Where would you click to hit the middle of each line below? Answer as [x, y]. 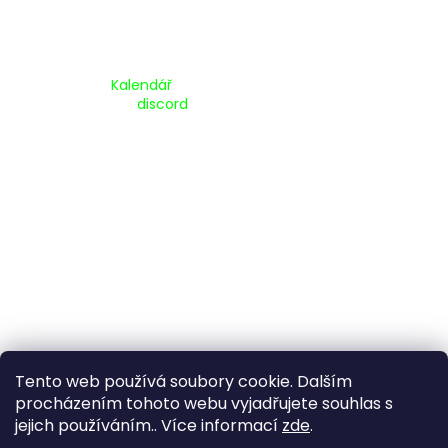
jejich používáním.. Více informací [148, 425]
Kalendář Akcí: [60, 85]
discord [162, 104]
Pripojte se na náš [73, 104]
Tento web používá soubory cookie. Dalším [183, 381]
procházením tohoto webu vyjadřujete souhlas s [204, 403]
